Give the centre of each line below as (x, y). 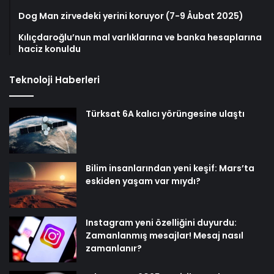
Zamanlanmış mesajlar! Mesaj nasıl (165, 235)
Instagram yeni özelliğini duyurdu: (161, 222)
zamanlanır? (114, 248)
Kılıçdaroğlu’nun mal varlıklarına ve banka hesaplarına (140, 37)
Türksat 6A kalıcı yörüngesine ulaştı (165, 113)
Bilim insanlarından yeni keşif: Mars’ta (170, 168)
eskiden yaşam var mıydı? (143, 181)
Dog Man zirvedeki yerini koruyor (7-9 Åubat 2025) (131, 16)
